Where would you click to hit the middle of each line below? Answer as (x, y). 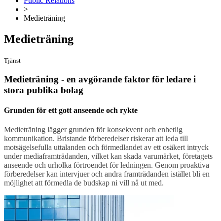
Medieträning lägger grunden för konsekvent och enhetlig (93, 130)
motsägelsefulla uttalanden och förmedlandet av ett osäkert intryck (106, 147)
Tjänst (12, 60)
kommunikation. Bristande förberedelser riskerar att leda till (96, 139)
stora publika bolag (44, 90)
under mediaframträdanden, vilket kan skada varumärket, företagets (108, 156)
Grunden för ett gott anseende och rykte (71, 110)
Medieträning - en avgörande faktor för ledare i (100, 79)
